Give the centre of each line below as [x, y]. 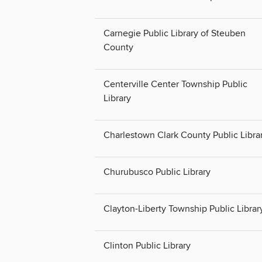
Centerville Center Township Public [175, 85]
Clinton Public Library [147, 246]
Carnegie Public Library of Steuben [175, 34]
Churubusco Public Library [157, 172]
